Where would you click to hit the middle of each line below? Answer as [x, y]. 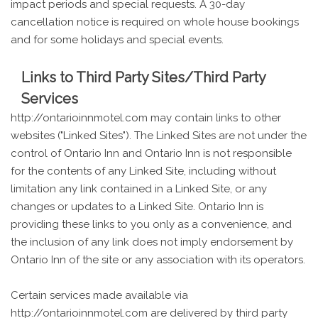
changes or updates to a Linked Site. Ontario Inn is [137, 206]
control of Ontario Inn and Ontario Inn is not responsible [151, 153]
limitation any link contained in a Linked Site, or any [139, 188]
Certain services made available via [99, 295]
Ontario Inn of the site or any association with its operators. [158, 259]
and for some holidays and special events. [117, 39]
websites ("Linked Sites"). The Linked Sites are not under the [159, 135]
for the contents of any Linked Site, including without [143, 171]
